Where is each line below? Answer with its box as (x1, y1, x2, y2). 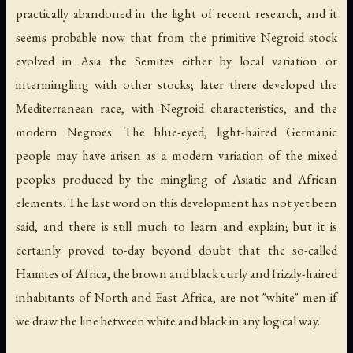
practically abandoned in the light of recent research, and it (16, 4, 337, 22)
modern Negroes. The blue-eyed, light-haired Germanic (16, 122, 337, 140)
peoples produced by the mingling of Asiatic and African (16, 169, 337, 188)
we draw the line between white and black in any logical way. (16, 311, 320, 329)
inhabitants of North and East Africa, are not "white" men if (16, 288, 337, 306)
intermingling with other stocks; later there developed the (16, 75, 337, 93)
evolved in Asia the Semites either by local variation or (16, 51, 337, 69)
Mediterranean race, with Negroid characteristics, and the (16, 98, 337, 117)
